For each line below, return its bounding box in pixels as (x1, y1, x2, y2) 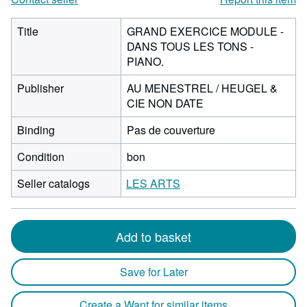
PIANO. (127, 53, 164, 69)
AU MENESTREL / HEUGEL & (127, 80, 278, 96)
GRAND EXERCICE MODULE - (127, 23, 284, 39)
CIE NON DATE (127, 95, 204, 111)
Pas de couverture (127, 122, 215, 138)
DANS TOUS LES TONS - (127, 38, 254, 54)
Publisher (17, 80, 64, 96)
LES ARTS (126, 175, 180, 191)
